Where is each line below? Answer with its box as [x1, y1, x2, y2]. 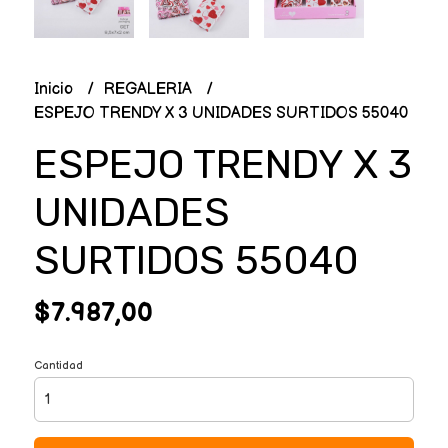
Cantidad [33, 358, 83, 372]
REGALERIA [103, 79, 196, 99]
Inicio [33, 79, 77, 99]
